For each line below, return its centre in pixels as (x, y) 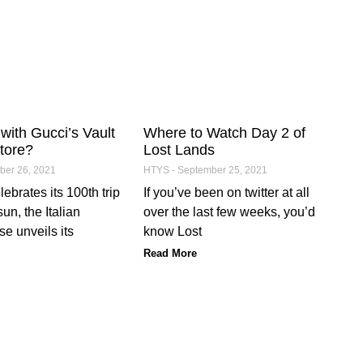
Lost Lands (179, 149)
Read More (171, 253)
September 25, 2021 (222, 170)
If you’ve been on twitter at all (227, 192)
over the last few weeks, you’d (230, 211)
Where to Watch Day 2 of (225, 132)
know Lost (173, 231)
